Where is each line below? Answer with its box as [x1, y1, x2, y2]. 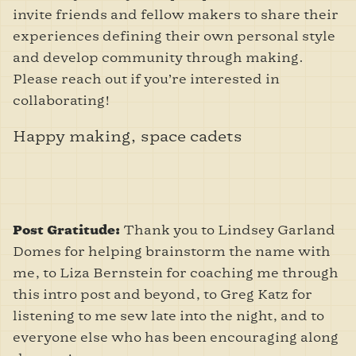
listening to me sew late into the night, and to [13, 308, 324, 323]
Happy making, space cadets [13, 127, 242, 145]
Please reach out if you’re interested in [13, 71, 280, 87]
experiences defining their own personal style [13, 28, 335, 44]
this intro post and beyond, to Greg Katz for [13, 286, 312, 302]
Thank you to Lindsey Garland [123, 222, 335, 238]
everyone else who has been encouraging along [13, 329, 339, 345]
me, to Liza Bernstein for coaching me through [13, 265, 339, 281]
